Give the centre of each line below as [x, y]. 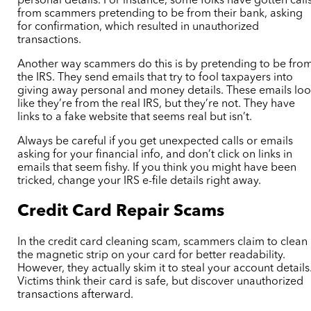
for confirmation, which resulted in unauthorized [138, 27]
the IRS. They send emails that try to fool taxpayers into [155, 78]
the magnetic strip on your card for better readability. [152, 256]
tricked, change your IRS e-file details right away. [140, 182]
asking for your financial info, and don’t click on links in [155, 155]
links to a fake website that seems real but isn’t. [135, 118]
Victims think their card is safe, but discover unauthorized [161, 282]
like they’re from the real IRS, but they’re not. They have [157, 104]
